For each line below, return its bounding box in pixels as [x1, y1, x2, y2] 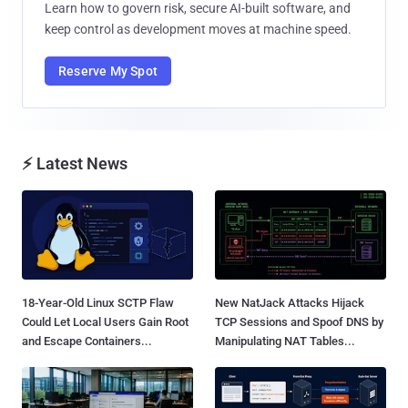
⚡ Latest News [22, 153, 127, 173]
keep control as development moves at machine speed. [45, 21, 352, 36]
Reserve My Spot [58, 63, 158, 78]
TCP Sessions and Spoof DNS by [215, 314, 383, 329]
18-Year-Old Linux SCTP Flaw [22, 295, 174, 310]
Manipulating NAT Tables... [215, 333, 355, 348]
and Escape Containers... [22, 333, 152, 348]
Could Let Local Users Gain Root [22, 314, 189, 329]
